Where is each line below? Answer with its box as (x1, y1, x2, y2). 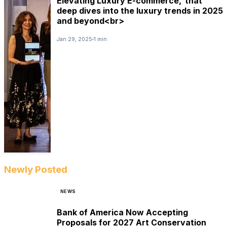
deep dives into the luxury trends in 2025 (57, 6, 223, 16)
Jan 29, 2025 (57, 35, 92, 43)
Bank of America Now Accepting (57, 207, 188, 217)
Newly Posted (4, 164, 67, 176)
